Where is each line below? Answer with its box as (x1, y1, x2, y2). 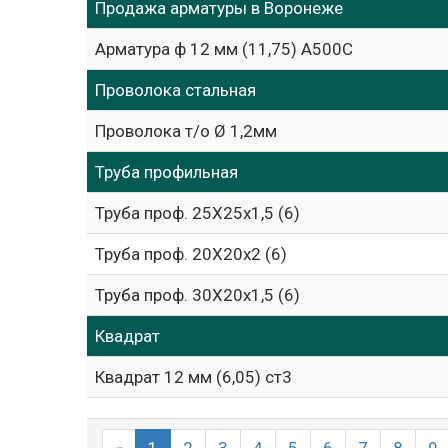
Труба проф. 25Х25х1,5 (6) (95, 203, 300, 223)
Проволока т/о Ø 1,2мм (95, 121, 277, 141)
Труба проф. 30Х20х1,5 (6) (95, 285, 300, 305)
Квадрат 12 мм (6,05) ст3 (95, 367, 292, 387)
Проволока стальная (95, 80, 256, 100)
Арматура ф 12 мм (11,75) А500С (95, 39, 353, 59)
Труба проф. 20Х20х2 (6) (95, 244, 287, 264)
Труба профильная (95, 162, 238, 182)
